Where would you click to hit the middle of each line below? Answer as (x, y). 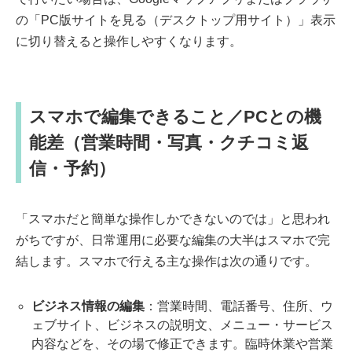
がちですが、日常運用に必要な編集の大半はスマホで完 (173, 240)
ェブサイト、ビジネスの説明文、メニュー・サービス (182, 325)
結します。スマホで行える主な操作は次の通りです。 (167, 262)
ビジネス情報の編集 (88, 306)
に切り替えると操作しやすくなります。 (129, 42)
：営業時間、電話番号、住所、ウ (239, 306)
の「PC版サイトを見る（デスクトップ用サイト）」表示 (176, 20)
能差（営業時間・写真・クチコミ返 (169, 143)
